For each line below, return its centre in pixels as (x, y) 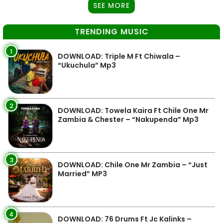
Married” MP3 (82, 173)
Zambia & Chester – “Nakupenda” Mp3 (128, 119)
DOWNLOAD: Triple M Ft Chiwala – (119, 56)
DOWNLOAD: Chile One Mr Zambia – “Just (133, 165)
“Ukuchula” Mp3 (87, 65)
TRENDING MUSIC (111, 31)
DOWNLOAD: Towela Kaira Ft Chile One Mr (133, 110)
